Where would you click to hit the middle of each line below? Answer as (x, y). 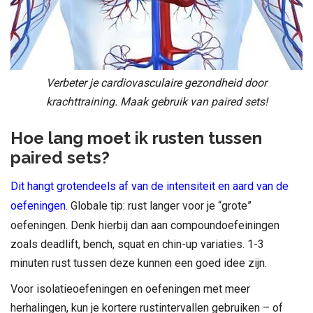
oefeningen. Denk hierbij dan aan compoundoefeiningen (145, 225)
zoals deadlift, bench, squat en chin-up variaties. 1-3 (137, 244)
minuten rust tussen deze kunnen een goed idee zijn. (139, 263)
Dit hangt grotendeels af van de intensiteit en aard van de (150, 186)
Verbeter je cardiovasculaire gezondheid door (156, 82)
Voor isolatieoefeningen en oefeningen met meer (130, 289)
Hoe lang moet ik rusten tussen (136, 138)
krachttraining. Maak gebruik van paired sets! (156, 101)
